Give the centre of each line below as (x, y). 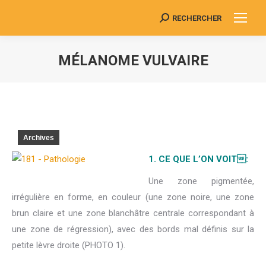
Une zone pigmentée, (201, 181)
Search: (174, 20)
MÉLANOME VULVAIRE (133, 61)
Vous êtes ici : (161, 78)
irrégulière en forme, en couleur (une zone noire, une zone (133, 197)
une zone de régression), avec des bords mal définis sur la (133, 229)
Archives (39, 138)
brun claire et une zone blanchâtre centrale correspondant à (133, 213)
